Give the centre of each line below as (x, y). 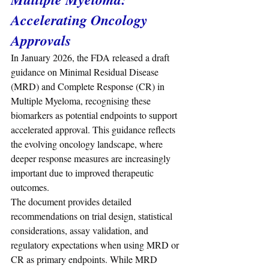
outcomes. (30, 187)
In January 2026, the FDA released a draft (91, 58)
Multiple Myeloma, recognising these (82, 101)
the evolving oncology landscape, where (88, 144)
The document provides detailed (72, 202)
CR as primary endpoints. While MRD (85, 259)
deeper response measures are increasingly (92, 159)
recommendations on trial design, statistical (93, 216)
